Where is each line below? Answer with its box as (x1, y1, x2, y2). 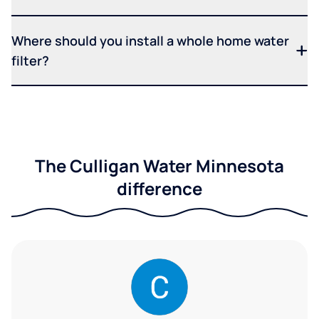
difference (117, 177, 202, 201)
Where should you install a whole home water (11, 32, 289, 50)
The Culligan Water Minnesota (35, 154, 284, 178)
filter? (11, 52, 49, 70)
